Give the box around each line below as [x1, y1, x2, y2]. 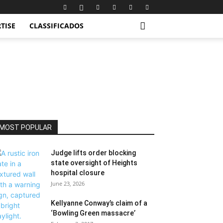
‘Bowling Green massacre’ [51, 209, 135, 217]
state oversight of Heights [51, 159, 137, 167]
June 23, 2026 [51, 180, 85, 187]
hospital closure [51, 169, 105, 177]
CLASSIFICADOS [29, 21, 84, 30]
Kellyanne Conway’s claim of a [51, 199, 147, 207]
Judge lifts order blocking [51, 149, 136, 157]
